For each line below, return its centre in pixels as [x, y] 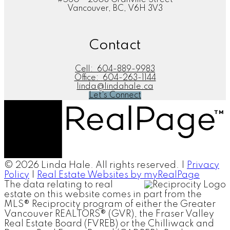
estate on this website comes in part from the [103, 195]
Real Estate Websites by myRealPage [118, 175]
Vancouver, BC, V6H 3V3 [115, 8]
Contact [115, 46]
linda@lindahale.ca [115, 87]
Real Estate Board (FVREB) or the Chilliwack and [109, 224]
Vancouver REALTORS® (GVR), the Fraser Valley [109, 214]
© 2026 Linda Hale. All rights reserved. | [95, 166]
